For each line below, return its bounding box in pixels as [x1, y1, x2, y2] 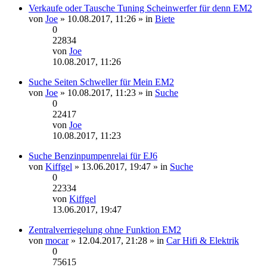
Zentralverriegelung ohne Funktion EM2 [29, 224, 181, 235]
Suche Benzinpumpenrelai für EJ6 [29, 150, 157, 161]
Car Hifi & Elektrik [166, 235, 239, 246]
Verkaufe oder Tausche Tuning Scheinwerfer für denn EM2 [29, 2, 252, 13]
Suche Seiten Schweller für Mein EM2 [29, 76, 174, 87]
